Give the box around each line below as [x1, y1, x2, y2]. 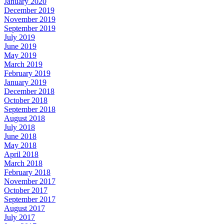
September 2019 [4, 23, 55, 32]
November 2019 [4, 14, 55, 23]
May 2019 [4, 50, 36, 59]
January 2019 [4, 77, 46, 86]
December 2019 [4, 5, 54, 14]
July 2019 [4, 32, 35, 41]
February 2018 [4, 167, 50, 176]
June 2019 [4, 41, 36, 50]
